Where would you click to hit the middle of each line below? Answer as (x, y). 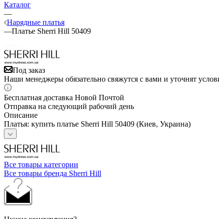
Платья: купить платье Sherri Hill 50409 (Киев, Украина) (97, 124)
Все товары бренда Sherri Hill (53, 173)
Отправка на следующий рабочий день (69, 106)
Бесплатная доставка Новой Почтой (64, 97)
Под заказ (29, 70)
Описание (21, 115)
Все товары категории (41, 164)
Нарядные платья (36, 22)
